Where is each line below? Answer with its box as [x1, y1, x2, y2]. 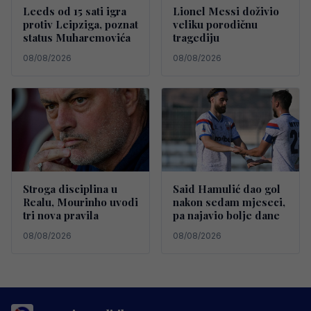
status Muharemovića [23, 31, 131, 45]
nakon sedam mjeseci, [173, 195, 285, 210]
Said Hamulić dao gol [173, 182, 280, 196]
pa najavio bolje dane [173, 208, 280, 223]
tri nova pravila [23, 208, 99, 223]
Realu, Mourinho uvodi [23, 195, 138, 210]
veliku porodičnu [173, 17, 258, 32]
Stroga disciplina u [23, 182, 117, 196]
